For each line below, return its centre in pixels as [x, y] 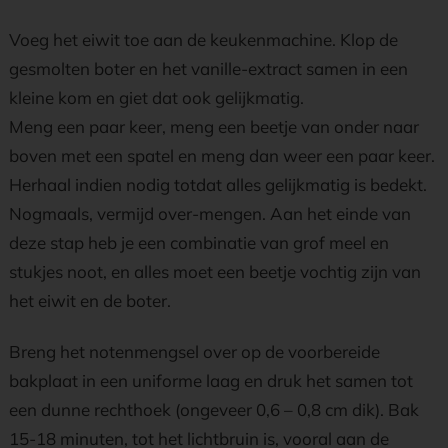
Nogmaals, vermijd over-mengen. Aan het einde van [210, 213]
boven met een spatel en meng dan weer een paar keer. [222, 155]
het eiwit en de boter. [90, 300]
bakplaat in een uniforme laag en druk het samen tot [211, 380]
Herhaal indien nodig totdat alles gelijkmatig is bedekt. [218, 184]
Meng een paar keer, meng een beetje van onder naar [214, 126]
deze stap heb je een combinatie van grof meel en [199, 242]
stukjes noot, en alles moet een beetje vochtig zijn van [215, 271]
